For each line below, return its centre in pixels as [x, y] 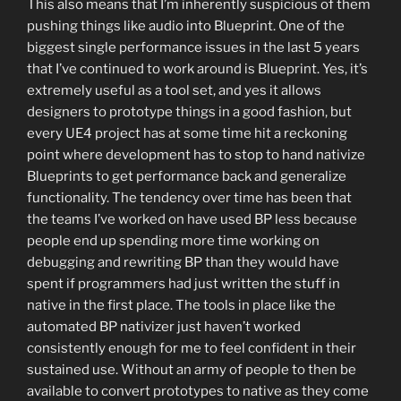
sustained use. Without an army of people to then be [192, 370]
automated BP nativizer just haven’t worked [164, 327]
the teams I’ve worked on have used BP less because [192, 220]
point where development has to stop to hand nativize [196, 155]
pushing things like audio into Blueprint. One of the [186, 26]
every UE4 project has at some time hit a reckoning [187, 134]
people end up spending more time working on [173, 241]
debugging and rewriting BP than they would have [183, 263]
